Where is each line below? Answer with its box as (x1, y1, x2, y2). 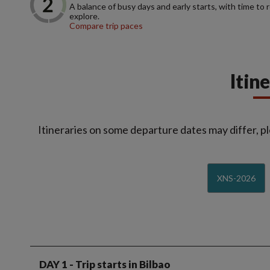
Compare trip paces (69, 20, 143, 31)
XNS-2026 (216, 173, 256, 184)
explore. (69, 11, 99, 22)
